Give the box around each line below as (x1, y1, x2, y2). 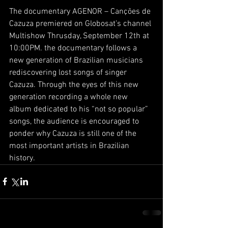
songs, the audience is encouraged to (9, 116, 141, 127)
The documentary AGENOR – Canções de (9, 6, 153, 17)
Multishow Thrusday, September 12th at (9, 31, 151, 41)
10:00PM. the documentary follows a (9, 43, 139, 53)
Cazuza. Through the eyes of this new (9, 79, 140, 90)
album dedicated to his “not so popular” (9, 104, 150, 115)
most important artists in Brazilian (9, 140, 131, 151)
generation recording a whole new (9, 92, 130, 102)
